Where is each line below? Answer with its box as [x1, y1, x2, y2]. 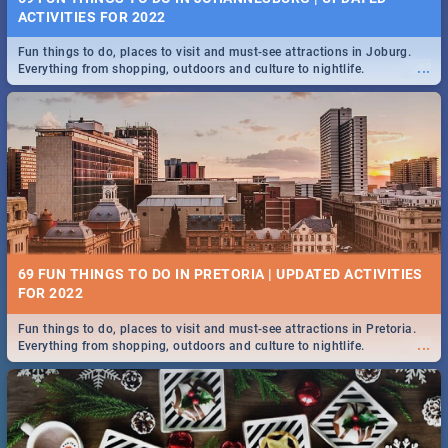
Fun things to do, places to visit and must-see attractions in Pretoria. [17, 321, 417, 336]
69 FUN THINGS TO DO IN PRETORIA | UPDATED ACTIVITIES [17, 266, 423, 283]
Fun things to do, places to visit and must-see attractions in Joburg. [17, 45, 412, 60]
